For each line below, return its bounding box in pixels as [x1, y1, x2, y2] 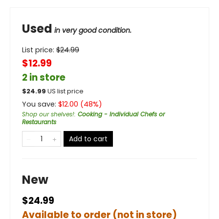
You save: [22, 99, 58, 109]
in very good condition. [54, 25, 131, 35]
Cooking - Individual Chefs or [78, 110, 165, 118]
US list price [47, 87, 84, 95]
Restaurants [22, 118, 56, 126]
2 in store [22, 71, 66, 84]
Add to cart [69, 134, 108, 144]
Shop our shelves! [22, 110, 74, 118]
